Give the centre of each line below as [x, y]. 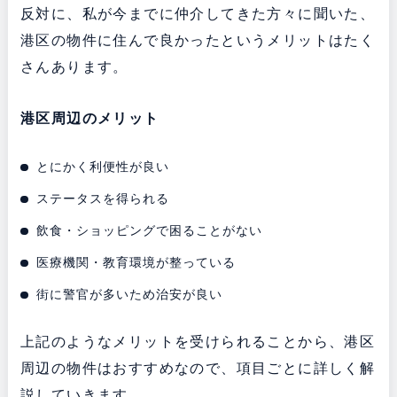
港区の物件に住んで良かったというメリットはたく [198, 40]
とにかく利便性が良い [103, 166]
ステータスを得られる [103, 198]
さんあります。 [74, 66]
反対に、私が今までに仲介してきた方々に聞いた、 [198, 13]
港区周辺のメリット [90, 118]
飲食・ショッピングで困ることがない [150, 230]
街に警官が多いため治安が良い [130, 294]
